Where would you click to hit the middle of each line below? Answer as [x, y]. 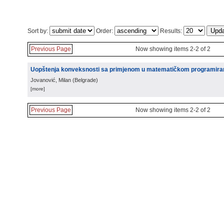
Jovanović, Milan [51, 80]
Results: [171, 31]
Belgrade [85, 80]
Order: [104, 31]
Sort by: [38, 31]
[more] [38, 89]
